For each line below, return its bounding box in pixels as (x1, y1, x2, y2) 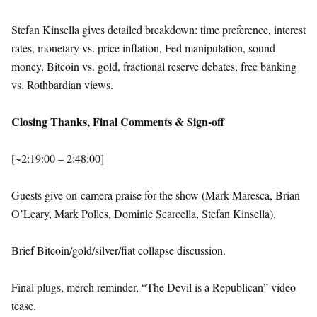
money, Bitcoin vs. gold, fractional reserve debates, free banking (11, 59, 296, 74)
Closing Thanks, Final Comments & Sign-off (11, 113, 224, 130)
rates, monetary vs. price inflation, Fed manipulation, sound (11, 40, 275, 56)
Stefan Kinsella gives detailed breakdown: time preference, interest (11, 22, 306, 38)
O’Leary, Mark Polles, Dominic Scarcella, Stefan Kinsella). (11, 206, 276, 221)
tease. (11, 298, 36, 313)
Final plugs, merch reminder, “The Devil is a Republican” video (11, 279, 296, 295)
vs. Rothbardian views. (11, 77, 113, 93)
